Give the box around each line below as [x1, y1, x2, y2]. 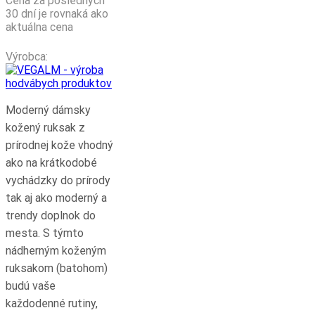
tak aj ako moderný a [6, 191, 107, 205]
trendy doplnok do [6, 208, 96, 222]
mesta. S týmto [6, 226, 84, 240]
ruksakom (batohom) [6, 261, 108, 275]
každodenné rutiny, [6, 296, 98, 310]
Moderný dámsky [6, 103, 91, 117]
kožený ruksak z [6, 120, 85, 134]
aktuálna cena [6, 20, 73, 34]
